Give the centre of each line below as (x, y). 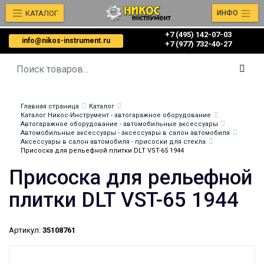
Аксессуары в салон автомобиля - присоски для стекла (113, 142)
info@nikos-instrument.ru (66, 41)
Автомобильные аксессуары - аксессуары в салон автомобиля (125, 133)
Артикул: (25, 230)
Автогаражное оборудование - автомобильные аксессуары (119, 124)
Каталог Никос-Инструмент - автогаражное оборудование (116, 115)
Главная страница (50, 106)
